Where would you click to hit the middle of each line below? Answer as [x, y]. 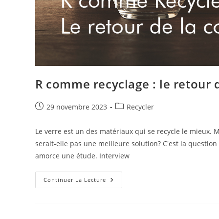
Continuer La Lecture [75, 179]
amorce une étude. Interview [82, 155]
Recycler [140, 107]
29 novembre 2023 [77, 107]
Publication [53, 106]
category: [130, 116]
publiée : [49, 116]
